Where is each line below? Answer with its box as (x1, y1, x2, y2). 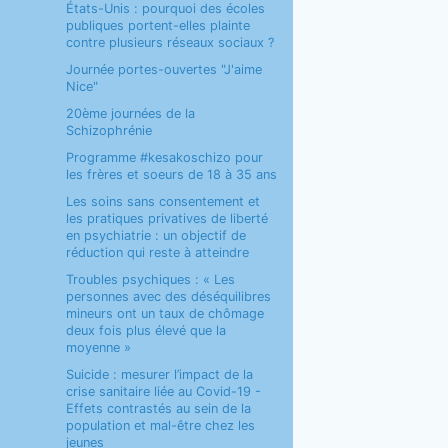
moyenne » (65, 340, 131, 355)
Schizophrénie (65, 123, 152, 138)
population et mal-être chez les (65, 418, 255, 433)
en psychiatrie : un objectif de (65, 228, 246, 243)
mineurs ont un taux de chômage (65, 306, 264, 321)
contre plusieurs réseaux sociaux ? (65, 35, 274, 50)
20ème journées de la (65, 106, 195, 121)
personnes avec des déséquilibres (65, 289, 271, 304)
